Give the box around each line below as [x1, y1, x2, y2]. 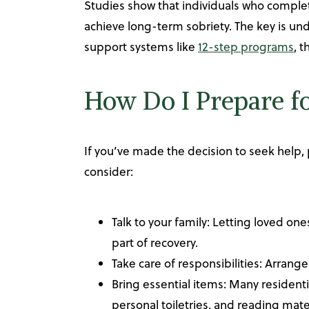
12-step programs [198, 38, 294, 55]
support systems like [84, 38, 198, 55]
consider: [84, 163, 133, 181]
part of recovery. [112, 234, 198, 251]
